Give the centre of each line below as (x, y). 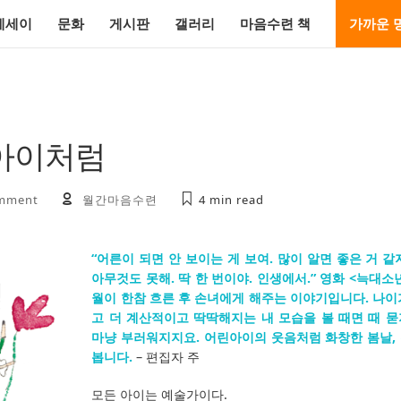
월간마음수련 (120, 199)
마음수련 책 (275, 23)
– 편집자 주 (166, 356)
